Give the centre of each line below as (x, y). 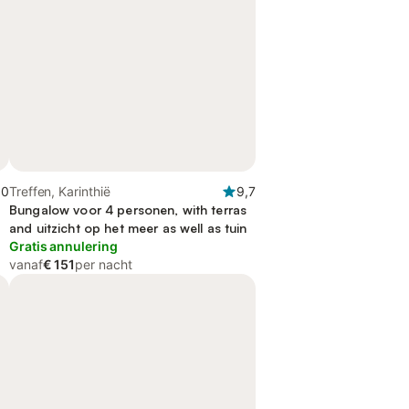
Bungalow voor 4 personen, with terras (128, 210)
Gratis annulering (63, 246)
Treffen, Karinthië (60, 191)
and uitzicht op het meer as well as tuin (128, 228)
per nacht (104, 264)
